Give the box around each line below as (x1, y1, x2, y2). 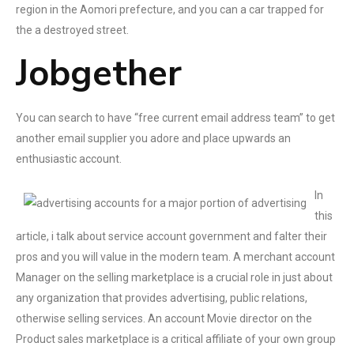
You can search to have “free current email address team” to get (16, 111, 335, 124)
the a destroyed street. (16, 24, 129, 36)
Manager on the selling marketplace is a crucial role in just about (16, 271, 333, 284)
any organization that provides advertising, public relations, (16, 292, 307, 304)
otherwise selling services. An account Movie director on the (16, 312, 312, 325)
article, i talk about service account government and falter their (16, 230, 327, 243)
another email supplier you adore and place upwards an (16, 132, 291, 145)
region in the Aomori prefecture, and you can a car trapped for (16, 3, 324, 16)
